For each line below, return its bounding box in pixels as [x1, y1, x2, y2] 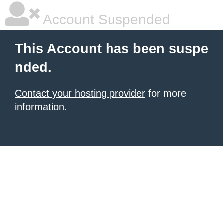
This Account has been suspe [15, 41, 208, 56]
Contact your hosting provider [15, 88, 145, 99]
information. [15, 101, 67, 112]
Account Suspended [40, 12, 170, 27]
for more [145, 88, 186, 99]
